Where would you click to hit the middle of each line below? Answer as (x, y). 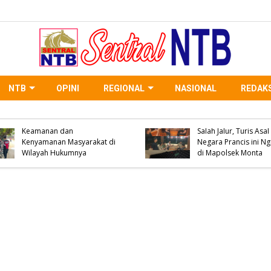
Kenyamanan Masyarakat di (68, 142)
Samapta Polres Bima (58, 109)
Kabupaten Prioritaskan (62, 120)
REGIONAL (124, 88)
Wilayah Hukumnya (54, 153)
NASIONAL (196, 88)
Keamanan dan (47, 131)
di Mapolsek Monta (230, 153)
